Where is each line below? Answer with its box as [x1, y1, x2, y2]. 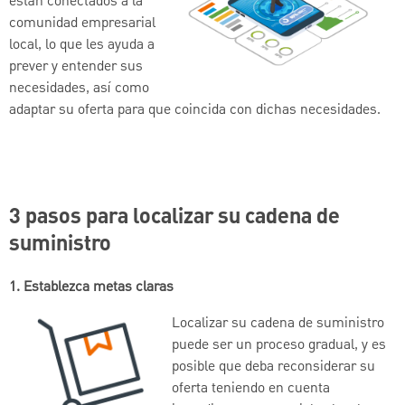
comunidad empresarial [9, 12, 155, 34]
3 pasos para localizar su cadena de [9, 201, 340, 234]
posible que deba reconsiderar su [172, 355, 375, 378]
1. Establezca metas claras [9, 276, 174, 298]
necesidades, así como [9, 77, 149, 99]
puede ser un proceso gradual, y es [172, 334, 386, 356]
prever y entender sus [9, 55, 143, 78]
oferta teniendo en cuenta [172, 377, 330, 400]
